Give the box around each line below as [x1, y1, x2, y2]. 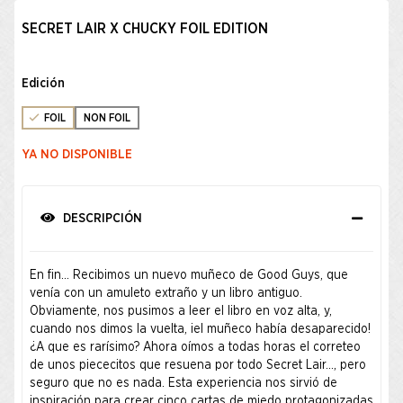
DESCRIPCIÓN [59, 212, 142, 225]
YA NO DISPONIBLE [22, 148, 132, 161]
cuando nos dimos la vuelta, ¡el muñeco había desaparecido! [30, 323, 371, 336]
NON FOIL [84, 112, 130, 123]
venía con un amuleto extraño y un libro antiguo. [30, 287, 302, 300]
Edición [22, 77, 65, 90]
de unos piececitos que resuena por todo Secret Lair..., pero [30, 359, 366, 372]
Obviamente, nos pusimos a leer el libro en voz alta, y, [30, 305, 332, 318]
